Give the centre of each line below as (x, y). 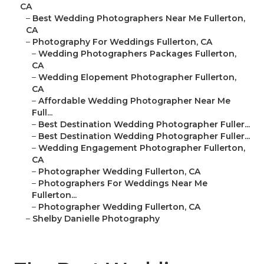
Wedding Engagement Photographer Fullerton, (142, 148)
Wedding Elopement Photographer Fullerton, (137, 77)
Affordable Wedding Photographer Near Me (134, 101)
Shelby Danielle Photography (96, 219)
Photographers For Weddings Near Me (123, 184)
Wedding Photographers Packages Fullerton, (137, 54)
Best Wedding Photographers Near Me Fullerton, (139, 19)
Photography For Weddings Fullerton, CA (122, 42)
